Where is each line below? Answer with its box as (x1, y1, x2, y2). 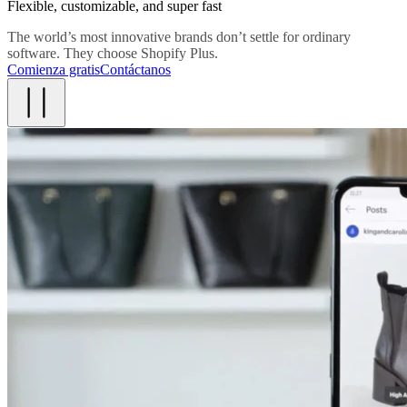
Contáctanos (100, 61, 171, 77)
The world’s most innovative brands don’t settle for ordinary (7, 28, 351, 45)
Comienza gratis (7, 61, 100, 77)
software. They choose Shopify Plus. (7, 45, 218, 61)
